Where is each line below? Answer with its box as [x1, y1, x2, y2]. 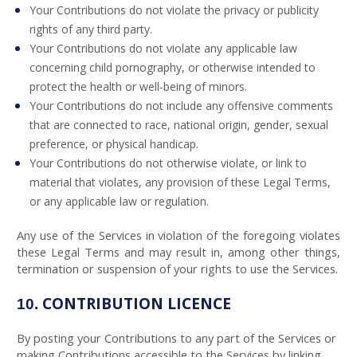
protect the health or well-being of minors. [29, 79, 248, 94]
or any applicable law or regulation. [29, 194, 210, 209]
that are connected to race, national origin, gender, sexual [29, 117, 329, 132]
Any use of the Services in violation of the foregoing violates [17, 227, 340, 243]
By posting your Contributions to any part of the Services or [17, 330, 336, 346]
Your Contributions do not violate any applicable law [29, 41, 298, 56]
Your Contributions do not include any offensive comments [29, 98, 334, 113]
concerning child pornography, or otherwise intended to [29, 60, 316, 75]
